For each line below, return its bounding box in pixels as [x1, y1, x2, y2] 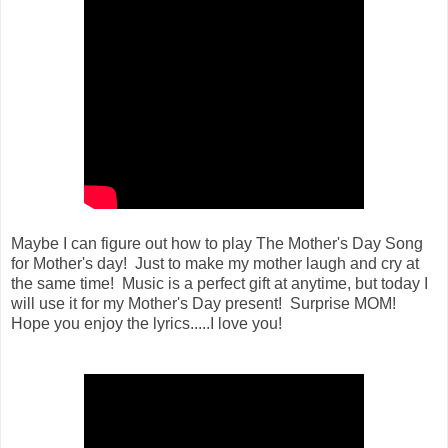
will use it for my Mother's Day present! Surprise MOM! [11, 294, 400, 312]
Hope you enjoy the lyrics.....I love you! [11, 314, 282, 332]
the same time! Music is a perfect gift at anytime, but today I [11, 274, 428, 292]
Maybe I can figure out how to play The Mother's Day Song [11, 234, 423, 252]
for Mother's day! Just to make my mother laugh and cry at [11, 254, 419, 272]
